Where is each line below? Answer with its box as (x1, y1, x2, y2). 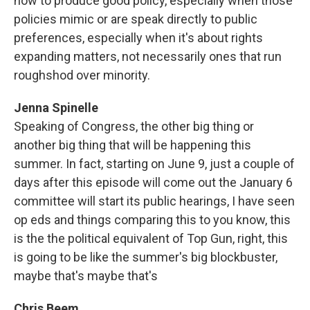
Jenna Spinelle (14, 100, 98, 115)
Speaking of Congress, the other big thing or (14, 119, 254, 134)
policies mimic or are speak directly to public (14, 12, 257, 26)
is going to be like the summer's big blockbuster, (14, 250, 277, 264)
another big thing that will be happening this (14, 138, 251, 152)
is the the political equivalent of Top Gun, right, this (14, 231, 288, 246)
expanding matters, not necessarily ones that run (14, 49, 282, 64)
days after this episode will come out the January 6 (14, 175, 293, 190)
